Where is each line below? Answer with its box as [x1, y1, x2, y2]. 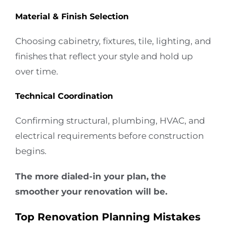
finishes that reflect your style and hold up [15, 51, 193, 62]
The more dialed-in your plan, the [15, 171, 166, 181]
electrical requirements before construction [15, 130, 204, 141]
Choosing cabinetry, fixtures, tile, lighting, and [15, 36, 211, 47]
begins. [15, 145, 47, 156]
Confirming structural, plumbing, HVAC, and [15, 115, 205, 126]
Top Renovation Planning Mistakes [15, 210, 201, 223]
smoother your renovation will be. [15, 186, 167, 197]
